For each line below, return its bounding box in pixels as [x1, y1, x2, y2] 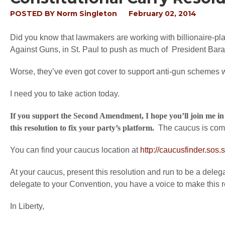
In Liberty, [10, 202, 44, 210]
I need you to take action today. [10, 89, 120, 98]
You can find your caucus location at [10, 146, 140, 154]
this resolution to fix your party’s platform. [10, 124, 158, 132]
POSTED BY [10, 9, 57, 18]
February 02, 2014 [129, 9, 196, 18]
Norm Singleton [57, 9, 117, 18]
